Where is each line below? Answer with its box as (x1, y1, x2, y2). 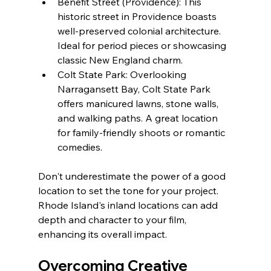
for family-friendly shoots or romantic (57, 126, 227, 139)
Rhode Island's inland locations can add (38, 199, 220, 212)
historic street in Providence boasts (57, 10, 219, 23)
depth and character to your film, (38, 214, 189, 226)
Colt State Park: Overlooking (57, 68, 189, 81)
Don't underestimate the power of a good (38, 170, 228, 183)
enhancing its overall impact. (38, 228, 167, 241)
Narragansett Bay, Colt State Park (57, 83, 213, 96)
